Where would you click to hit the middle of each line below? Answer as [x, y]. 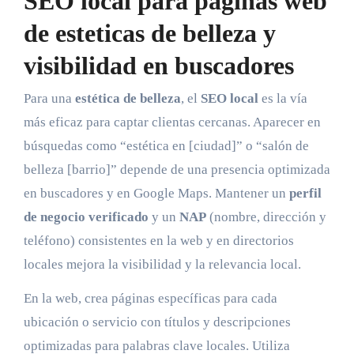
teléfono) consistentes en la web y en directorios [158, 241]
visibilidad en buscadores [158, 65]
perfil [305, 194]
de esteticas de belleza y [149, 33]
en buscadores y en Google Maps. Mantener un [156, 194]
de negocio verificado [86, 217]
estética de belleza [128, 99]
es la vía [282, 99]
